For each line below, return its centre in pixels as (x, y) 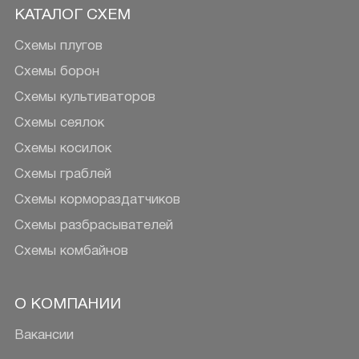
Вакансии (44, 336)
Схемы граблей (63, 174)
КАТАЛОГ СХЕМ (72, 15)
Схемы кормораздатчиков (97, 200)
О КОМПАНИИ (67, 305)
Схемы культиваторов (85, 97)
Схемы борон (56, 71)
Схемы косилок (63, 148)
